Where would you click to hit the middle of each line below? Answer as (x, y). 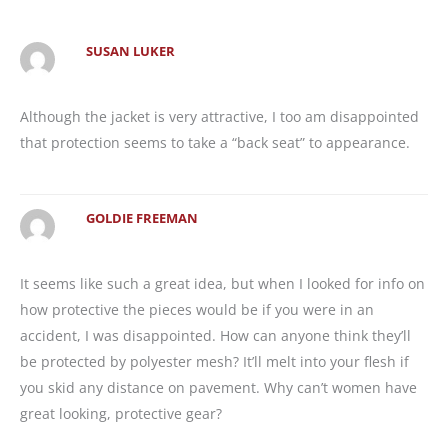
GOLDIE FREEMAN (141, 219)
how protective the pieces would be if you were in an (197, 309)
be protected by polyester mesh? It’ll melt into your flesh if (214, 361)
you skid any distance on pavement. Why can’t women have (218, 387)
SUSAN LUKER (130, 52)
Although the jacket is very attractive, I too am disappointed (219, 116)
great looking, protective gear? (121, 413)
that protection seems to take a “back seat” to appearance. (215, 142)
